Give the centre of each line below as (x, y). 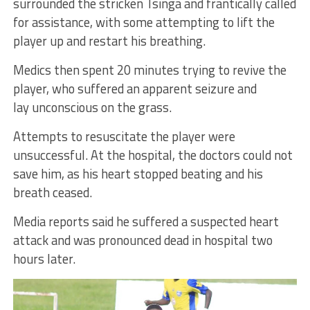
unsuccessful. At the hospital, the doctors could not (153, 155)
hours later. (44, 259)
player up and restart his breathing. (109, 41)
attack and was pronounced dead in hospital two (143, 240)
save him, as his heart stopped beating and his (138, 174)
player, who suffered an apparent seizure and (135, 89)
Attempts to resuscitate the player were (124, 137)
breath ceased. (52, 193)
